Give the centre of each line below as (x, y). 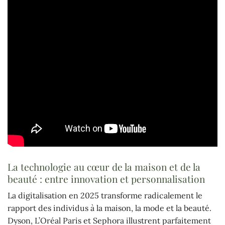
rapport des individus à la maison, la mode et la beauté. (109, 208)
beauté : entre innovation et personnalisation (106, 179)
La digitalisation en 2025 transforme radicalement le (105, 196)
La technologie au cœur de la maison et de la (104, 166)
